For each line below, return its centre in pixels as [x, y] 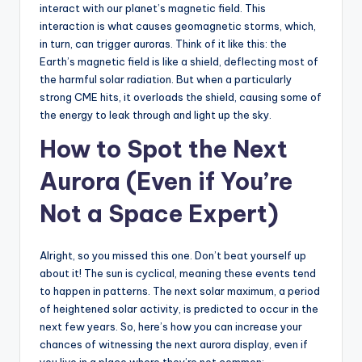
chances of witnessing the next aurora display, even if [174, 345]
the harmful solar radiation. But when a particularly [166, 80]
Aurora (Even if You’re [166, 182]
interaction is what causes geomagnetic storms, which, [178, 26]
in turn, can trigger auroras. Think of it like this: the [163, 44]
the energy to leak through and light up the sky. [156, 115]
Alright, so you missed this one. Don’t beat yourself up [173, 256]
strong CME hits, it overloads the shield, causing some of [181, 97]
